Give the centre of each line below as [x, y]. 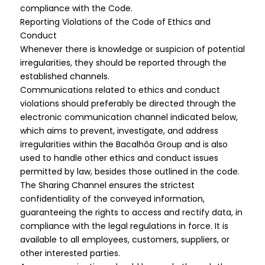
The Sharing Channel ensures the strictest [107, 185]
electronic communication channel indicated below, [129, 117]
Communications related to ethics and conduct [120, 90]
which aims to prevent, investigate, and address [119, 131]
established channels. [64, 76]
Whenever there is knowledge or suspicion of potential [132, 49]
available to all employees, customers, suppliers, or [125, 240]
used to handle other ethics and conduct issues [119, 158]
